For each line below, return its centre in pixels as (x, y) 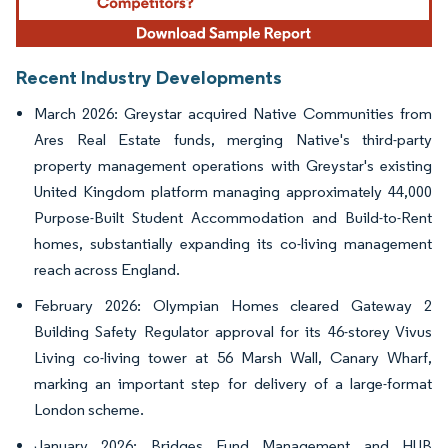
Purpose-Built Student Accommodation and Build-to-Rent (233, 218)
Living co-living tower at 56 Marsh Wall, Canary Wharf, (233, 358)
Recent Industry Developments (149, 77)
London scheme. (89, 410)
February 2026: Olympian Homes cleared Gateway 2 (233, 306)
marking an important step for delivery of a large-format (233, 384)
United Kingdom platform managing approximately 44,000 (233, 192)
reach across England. (107, 270)
